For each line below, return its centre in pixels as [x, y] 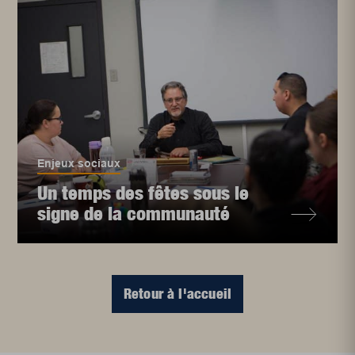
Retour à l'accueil [177, 294]
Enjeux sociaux [79, 164]
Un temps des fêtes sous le [143, 193]
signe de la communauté [134, 214]
